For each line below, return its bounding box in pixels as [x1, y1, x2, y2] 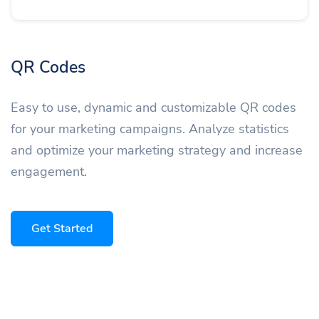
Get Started [31, 221, 93, 237]
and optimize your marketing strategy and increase [11, 142, 303, 159]
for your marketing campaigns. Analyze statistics [11, 120, 289, 138]
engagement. [11, 163, 87, 181]
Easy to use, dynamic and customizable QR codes [11, 99, 296, 117]
